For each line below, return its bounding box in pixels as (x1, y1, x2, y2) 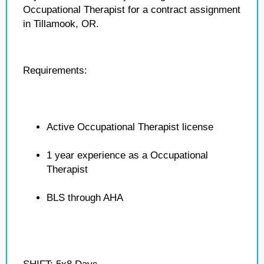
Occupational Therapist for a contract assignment (23, 4, 240, 15)
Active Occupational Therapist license (47, 121, 213, 133)
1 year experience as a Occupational (47, 150, 208, 161)
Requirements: (23, 65, 87, 76)
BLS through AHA (47, 192, 123, 203)
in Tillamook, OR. (23, 18, 99, 29)
